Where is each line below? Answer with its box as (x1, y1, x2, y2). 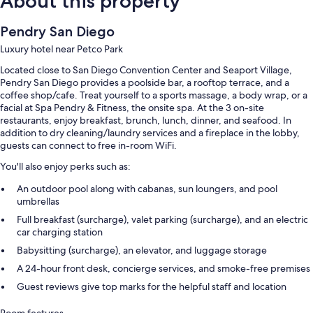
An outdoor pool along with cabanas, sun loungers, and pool (17, 182, 277, 196)
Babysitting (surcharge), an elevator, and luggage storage (17, 244, 267, 257)
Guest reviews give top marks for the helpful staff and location (17, 280, 286, 293)
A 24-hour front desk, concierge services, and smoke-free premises (17, 262, 310, 275)
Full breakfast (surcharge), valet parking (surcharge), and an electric (17, 213, 308, 226)
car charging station (17, 226, 103, 239)
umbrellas (17, 195, 59, 208)
